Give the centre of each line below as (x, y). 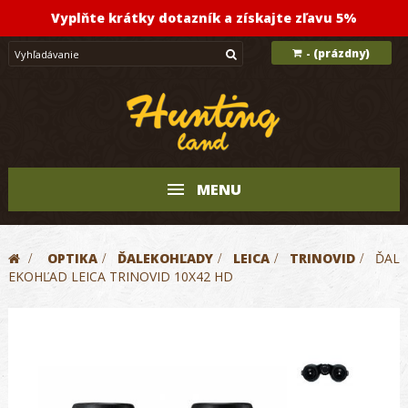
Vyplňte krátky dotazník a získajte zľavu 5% (204, 18)
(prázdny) (342, 54)
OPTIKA (72, 258)
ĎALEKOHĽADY (165, 258)
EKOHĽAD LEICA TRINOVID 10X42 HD (121, 276)
